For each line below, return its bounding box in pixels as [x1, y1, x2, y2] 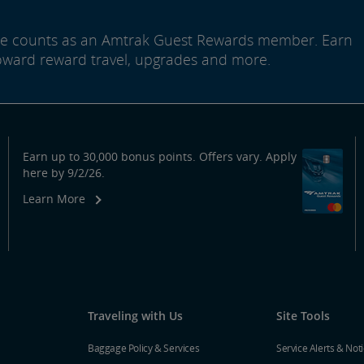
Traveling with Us [88, 307, 183, 323]
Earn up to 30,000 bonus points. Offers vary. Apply [22, 148, 297, 164]
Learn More [22, 190, 85, 206]
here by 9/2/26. [22, 164, 105, 180]
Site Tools [276, 307, 330, 323]
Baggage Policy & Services [88, 340, 200, 355]
